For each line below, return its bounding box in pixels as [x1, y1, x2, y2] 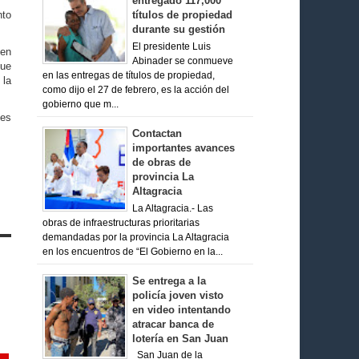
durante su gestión [132, 23, 225, 36]
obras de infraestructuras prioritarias [42, 217, 200, 228]
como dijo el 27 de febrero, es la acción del [42, 84, 229, 95]
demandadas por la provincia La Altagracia [42, 232, 229, 242]
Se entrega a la [132, 274, 206, 287]
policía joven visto [132, 288, 224, 301]
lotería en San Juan [132, 332, 228, 345]
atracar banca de [132, 317, 214, 330]
